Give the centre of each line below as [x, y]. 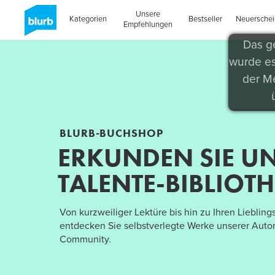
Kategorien [88, 19]
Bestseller [206, 19]
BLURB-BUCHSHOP [111, 133]
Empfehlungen [148, 24]
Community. [86, 240]
